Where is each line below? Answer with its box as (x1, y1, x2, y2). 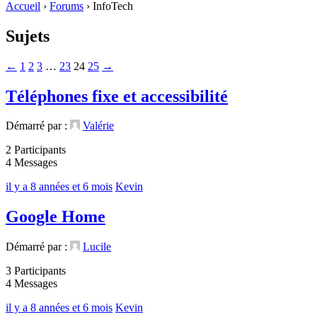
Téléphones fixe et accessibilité (6, 86, 228, 105)
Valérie (83, 120, 114, 132)
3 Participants (6, 265, 66, 277)
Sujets (6, 26, 50, 45)
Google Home (6, 207, 105, 226)
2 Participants (6, 144, 66, 156)
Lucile (83, 241, 111, 253)
